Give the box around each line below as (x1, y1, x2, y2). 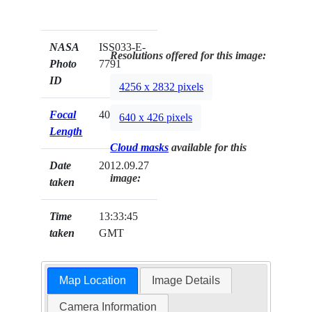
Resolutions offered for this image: (110, 49, 267, 62)
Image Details (152, 274, 221, 287)
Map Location (58, 274, 126, 287)
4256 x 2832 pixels (119, 81, 204, 93)
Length (49, 125, 83, 138)
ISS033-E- (99, 41, 146, 54)
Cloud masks (110, 141, 169, 154)
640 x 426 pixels (119, 111, 193, 124)
